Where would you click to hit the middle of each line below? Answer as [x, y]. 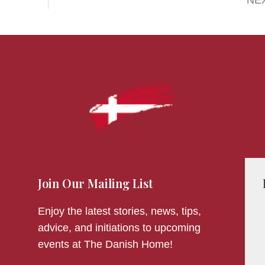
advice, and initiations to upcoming [119, 228]
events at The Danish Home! [105, 245]
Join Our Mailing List [95, 183]
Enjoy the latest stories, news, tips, [119, 211]
